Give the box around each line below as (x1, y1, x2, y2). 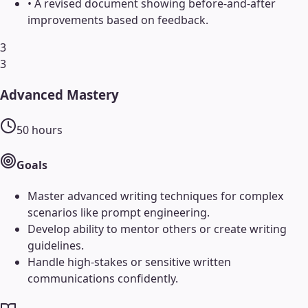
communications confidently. (27, 271, 178, 287)
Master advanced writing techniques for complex (27, 188, 283, 204)
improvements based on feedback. (27, 12, 208, 28)
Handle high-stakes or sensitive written (27, 254, 231, 270)
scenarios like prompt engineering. (27, 205, 210, 221)
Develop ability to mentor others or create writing (27, 221, 287, 237)
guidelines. (27, 238, 84, 254)
